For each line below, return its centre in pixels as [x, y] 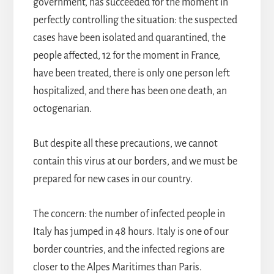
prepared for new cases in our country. [113, 179]
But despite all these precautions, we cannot [125, 143]
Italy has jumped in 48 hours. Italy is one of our [131, 231]
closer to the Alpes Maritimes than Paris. [117, 267]
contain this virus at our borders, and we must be [135, 161]
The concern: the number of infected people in [129, 214]
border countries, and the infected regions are [128, 249]
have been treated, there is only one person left [131, 73]
